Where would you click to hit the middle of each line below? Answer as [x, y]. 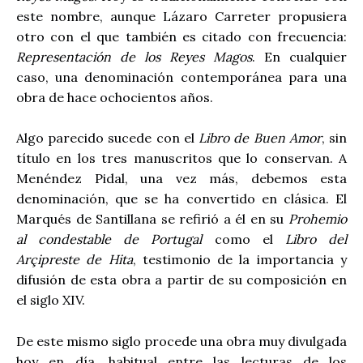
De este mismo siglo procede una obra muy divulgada [181, 341]
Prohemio [318, 219]
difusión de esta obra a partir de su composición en [181, 280]
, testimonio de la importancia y [240, 260]
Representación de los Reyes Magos [134, 56]
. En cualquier [299, 56]
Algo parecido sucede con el [108, 138]
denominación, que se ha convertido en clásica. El [181, 199]
